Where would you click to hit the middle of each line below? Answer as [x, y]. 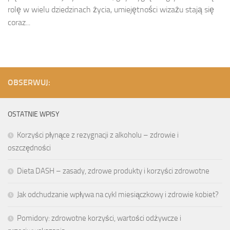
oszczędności [29, 148]
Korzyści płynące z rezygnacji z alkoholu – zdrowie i [98, 135]
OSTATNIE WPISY [34, 114]
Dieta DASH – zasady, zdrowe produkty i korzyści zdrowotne [113, 171]
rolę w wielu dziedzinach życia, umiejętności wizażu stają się [111, 9]
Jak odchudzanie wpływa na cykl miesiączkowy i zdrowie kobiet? [118, 194]
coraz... [19, 22]
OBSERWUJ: [29, 82]
